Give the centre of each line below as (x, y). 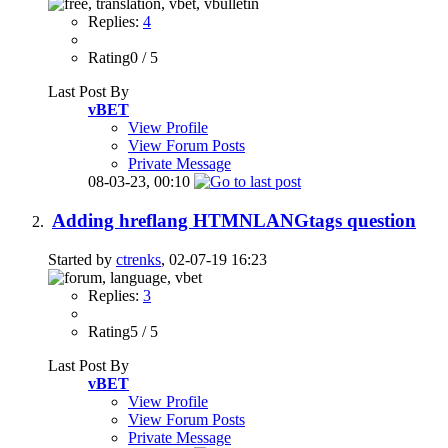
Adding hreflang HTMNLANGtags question (234, 220)
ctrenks (138, 259)
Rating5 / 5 (123, 331)
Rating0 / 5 (123, 58)
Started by (82, 259)
